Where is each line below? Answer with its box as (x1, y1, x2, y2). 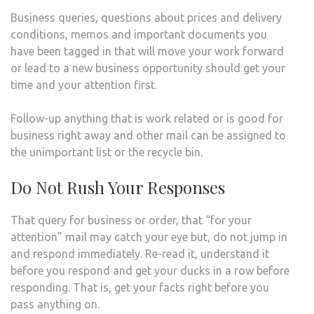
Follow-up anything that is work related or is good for (11, 112, 283, 125)
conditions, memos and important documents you (11, 28, 267, 41)
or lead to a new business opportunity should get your (11, 62, 285, 74)
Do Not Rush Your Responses (11, 176, 225, 198)
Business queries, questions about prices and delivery (11, 11, 282, 24)
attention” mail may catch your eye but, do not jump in (11, 231, 287, 243)
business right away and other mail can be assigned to (11, 129, 286, 142)
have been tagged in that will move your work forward (11, 45, 284, 57)
